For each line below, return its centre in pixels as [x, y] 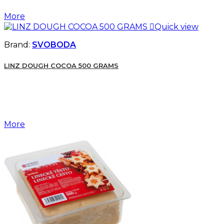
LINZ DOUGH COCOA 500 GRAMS [61, 66]
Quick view [176, 27]
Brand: [18, 45]
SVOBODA [54, 45]
